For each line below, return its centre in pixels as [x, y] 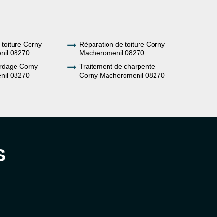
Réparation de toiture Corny [122, 44]
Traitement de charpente [117, 67]
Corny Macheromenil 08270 [122, 75]
